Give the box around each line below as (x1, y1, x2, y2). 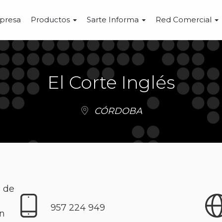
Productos (31, 15, 72, 24)
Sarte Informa (87, 15, 141, 24)
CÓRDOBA (94, 106, 142, 116)
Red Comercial (156, 15, 214, 24)
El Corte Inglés (47, 71, 175, 93)
